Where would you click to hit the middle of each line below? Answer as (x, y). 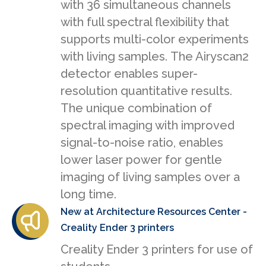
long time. (88, 194)
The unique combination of (136, 108)
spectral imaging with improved (148, 126)
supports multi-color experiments (155, 39)
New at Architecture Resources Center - (154, 212)
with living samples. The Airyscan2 (155, 57)
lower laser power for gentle (141, 160)
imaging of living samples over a (150, 177)
